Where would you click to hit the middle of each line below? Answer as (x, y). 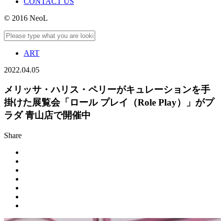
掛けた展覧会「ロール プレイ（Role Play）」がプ (109, 103)
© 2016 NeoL (26, 18)
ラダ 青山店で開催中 (47, 115)
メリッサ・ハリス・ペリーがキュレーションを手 (107, 90)
